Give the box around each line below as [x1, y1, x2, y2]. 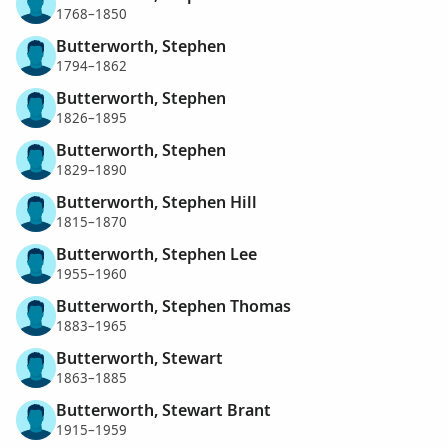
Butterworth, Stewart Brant [56, 398, 271, 421]
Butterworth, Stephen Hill [56, 190, 257, 213]
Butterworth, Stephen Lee [56, 242, 257, 265]
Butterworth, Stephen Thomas [56, 294, 291, 317]
